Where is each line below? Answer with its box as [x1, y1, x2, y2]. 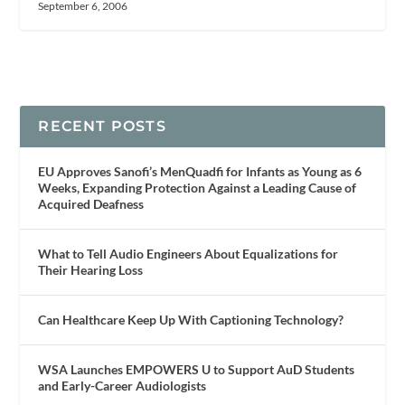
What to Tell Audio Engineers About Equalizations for [38, 246, 339, 261]
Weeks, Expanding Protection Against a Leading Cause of [38, 180, 357, 195]
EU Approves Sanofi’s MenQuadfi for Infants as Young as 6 [38, 164, 363, 179]
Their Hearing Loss [38, 262, 144, 278]
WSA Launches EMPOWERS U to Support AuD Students [38, 362, 355, 377]
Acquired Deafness [38, 196, 145, 212]
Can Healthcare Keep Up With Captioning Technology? [38, 312, 344, 327]
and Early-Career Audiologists [38, 378, 207, 393]
